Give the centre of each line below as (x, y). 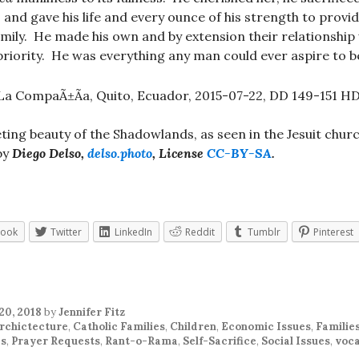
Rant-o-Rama (141, 341)
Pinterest (333, 232)
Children (193, 326)
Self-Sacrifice (220, 341)
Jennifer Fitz (92, 312)
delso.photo (120, 153)
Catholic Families (119, 326)
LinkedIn (133, 232)
